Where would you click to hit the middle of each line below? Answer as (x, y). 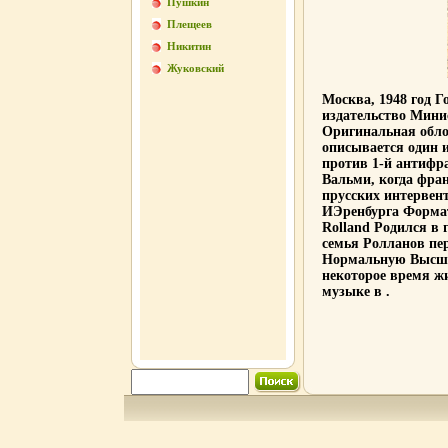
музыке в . (355, 291)
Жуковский (195, 68)
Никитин (188, 46)
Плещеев (189, 24)
